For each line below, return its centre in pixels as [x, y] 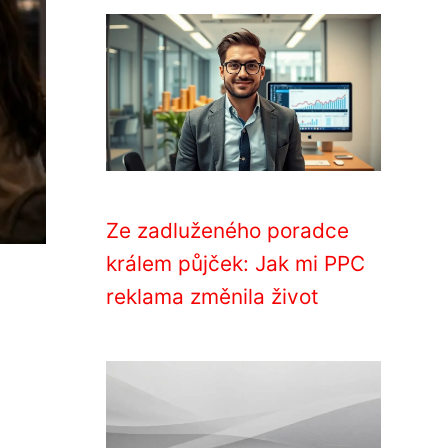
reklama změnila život [212, 296]
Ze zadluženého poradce [227, 230]
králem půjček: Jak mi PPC [235, 263]
